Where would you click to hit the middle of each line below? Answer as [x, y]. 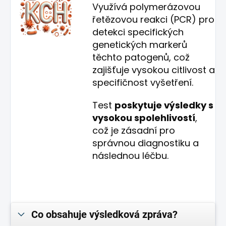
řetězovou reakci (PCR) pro [154, 19]
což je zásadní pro [134, 130]
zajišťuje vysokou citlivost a [154, 70]
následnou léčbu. [131, 156]
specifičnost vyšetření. [144, 82]
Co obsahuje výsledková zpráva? [104, 214]
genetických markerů [140, 45]
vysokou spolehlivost [143, 118]
